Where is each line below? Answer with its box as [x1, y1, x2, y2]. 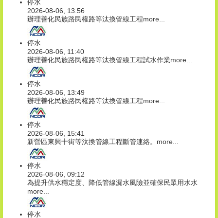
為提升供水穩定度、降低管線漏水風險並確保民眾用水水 [27, 179, 198, 187]
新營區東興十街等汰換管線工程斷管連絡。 [27, 138, 157, 146]
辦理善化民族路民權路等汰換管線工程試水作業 [27, 56, 170, 64]
